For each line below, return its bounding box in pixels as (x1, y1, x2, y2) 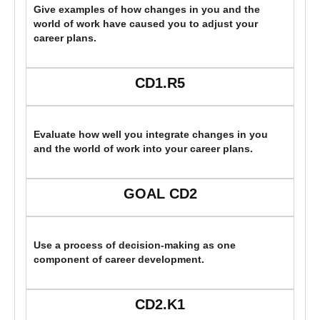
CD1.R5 (135, 75, 185, 91)
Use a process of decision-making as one (34, 240, 236, 251)
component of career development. (34, 254, 204, 266)
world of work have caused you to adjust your (34, 19, 258, 30)
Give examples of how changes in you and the (34, 4, 260, 16)
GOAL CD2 (123, 186, 197, 202)
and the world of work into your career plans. (34, 144, 253, 155)
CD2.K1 (135, 296, 185, 313)
